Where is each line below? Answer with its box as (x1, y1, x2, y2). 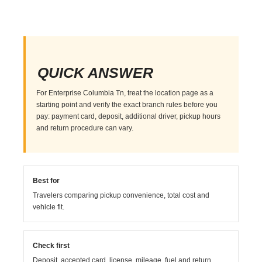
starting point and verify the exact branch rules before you (36, 100, 218, 109)
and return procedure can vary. (36, 123, 134, 132)
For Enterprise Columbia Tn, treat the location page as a (36, 88, 214, 97)
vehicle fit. (33, 202, 65, 211)
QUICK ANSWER (37, 64, 154, 81)
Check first (33, 241, 70, 250)
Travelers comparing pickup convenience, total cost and (33, 191, 210, 199)
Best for (33, 176, 60, 185)
